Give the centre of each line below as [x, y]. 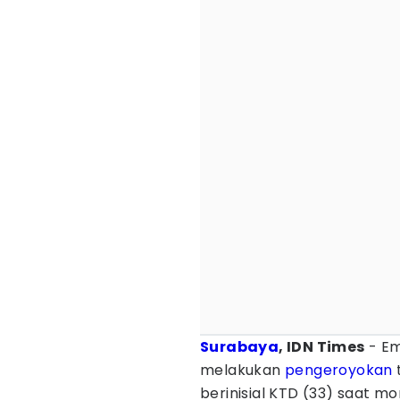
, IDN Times [322, 347]
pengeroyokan [339, 370]
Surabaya [240, 347]
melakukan [243, 370]
